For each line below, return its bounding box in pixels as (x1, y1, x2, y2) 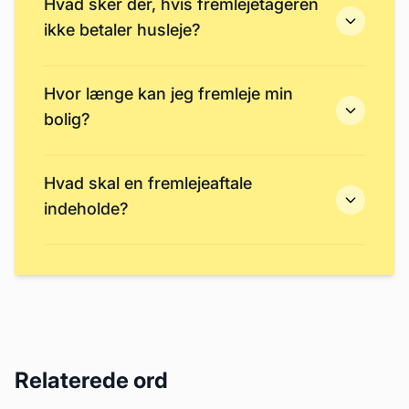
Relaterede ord (15, 367, 168, 393)
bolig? (44, 110, 90, 129)
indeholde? (44, 199, 129, 218)
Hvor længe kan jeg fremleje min (44, 84, 293, 103)
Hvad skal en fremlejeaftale (44, 173, 252, 193)
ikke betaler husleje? (44, 20, 201, 39)
